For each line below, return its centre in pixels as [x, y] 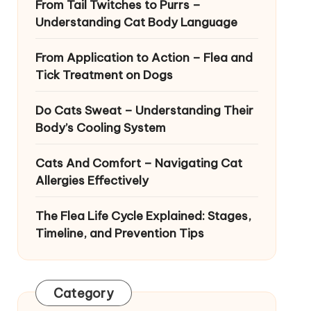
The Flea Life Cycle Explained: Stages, [143, 216]
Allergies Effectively [92, 180]
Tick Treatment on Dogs [104, 75]
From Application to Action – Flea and [144, 58]
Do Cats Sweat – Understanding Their [144, 110]
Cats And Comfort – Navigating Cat [138, 163]
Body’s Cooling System [100, 128]
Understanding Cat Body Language [136, 22]
